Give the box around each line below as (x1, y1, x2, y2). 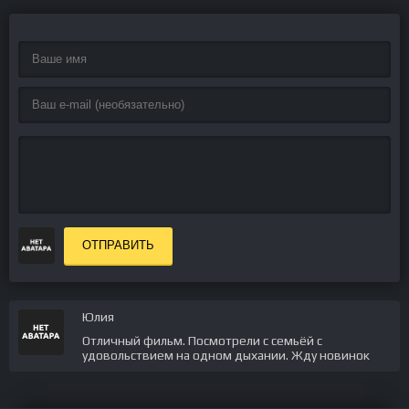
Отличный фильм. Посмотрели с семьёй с (82, 333, 322, 348)
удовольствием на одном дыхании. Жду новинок (82, 348, 370, 362)
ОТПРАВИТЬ (82, 238, 154, 252)
